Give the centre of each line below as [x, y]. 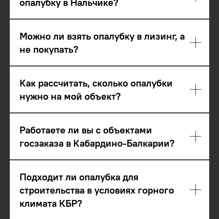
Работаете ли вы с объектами [86, 130]
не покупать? [49, 49]
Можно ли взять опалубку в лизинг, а [102, 36]
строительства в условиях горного [97, 190]
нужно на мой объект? [70, 96]
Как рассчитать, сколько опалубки [96, 83]
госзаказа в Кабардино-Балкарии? [97, 143]
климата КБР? [51, 203]
